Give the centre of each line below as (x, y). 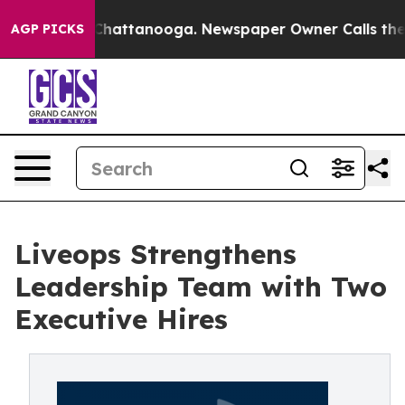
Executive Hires (121, 319)
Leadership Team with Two (201, 287)
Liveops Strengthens (155, 254)
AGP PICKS (47, 29)
